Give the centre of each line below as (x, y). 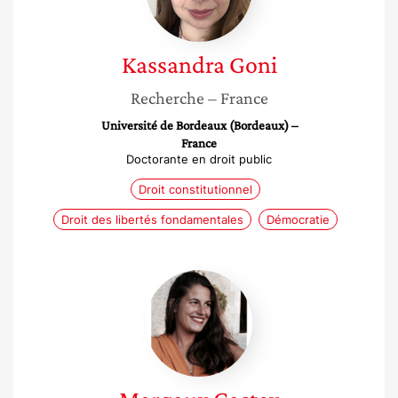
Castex (222, 296)
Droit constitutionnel (195, 189)
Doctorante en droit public (199, 159)
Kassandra (173, 64)
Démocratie (298, 219)
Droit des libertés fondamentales (152, 219)
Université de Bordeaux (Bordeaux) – (199, 125)
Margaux (227, 278)
